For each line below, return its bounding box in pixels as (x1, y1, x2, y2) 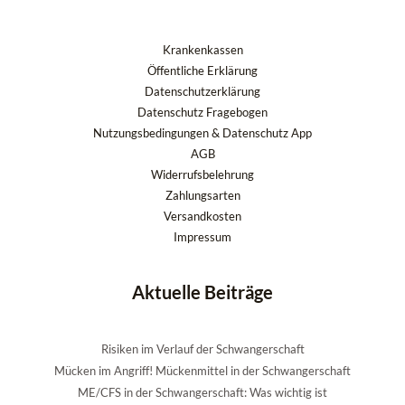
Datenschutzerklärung (145, 84, 260, 99)
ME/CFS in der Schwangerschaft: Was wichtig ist (78, 384, 327, 400)
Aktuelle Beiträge (132, 281, 273, 304)
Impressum (174, 230, 231, 245)
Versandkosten (164, 209, 241, 224)
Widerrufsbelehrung (151, 167, 254, 183)
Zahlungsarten (165, 188, 240, 203)
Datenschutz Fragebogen (137, 105, 268, 120)
